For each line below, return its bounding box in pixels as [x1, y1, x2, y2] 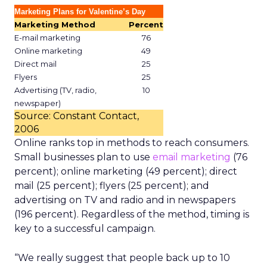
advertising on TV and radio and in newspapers [14, 194, 235, 206]
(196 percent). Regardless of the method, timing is [14, 209, 249, 220]
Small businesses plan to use [14, 151, 153, 163]
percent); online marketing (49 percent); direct [14, 166, 237, 177]
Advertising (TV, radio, [14, 85, 97, 95]
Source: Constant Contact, [14, 110, 139, 122]
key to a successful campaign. [14, 223, 156, 234]
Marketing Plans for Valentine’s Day [14, 7, 145, 16]
